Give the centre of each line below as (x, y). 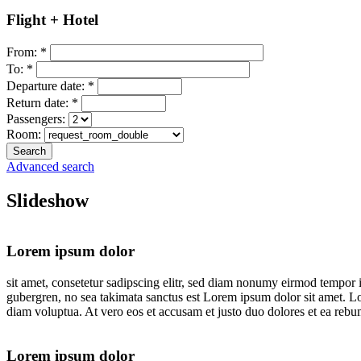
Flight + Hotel (52, 20)
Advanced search (50, 166)
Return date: (39, 102)
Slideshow (48, 200)
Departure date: (47, 85)
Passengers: (37, 118)
